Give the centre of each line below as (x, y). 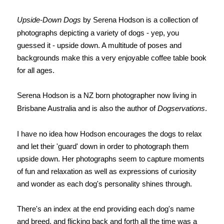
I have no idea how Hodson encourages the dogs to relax (109, 134)
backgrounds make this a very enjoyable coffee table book (111, 58)
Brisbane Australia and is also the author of (87, 108)
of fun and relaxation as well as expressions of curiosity (106, 171)
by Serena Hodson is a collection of (139, 20)
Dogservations (181, 108)
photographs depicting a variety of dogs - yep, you (98, 33)
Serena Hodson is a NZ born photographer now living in (106, 95)
